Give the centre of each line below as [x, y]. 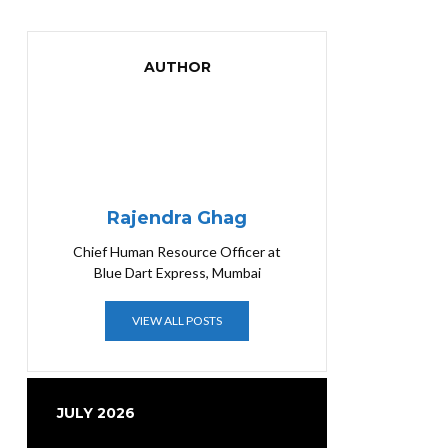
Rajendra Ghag [177, 217]
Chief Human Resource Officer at [177, 251]
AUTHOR [177, 66]
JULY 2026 [96, 412]
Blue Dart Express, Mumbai [177, 272]
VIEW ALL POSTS [177, 320]
